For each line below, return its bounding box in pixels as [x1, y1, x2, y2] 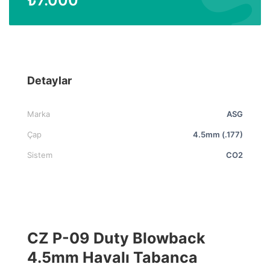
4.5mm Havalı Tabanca [27, 248, 198, 266]
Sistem [27, 149, 52, 160]
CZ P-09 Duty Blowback [27, 228, 206, 247]
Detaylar [27, 74, 72, 87]
